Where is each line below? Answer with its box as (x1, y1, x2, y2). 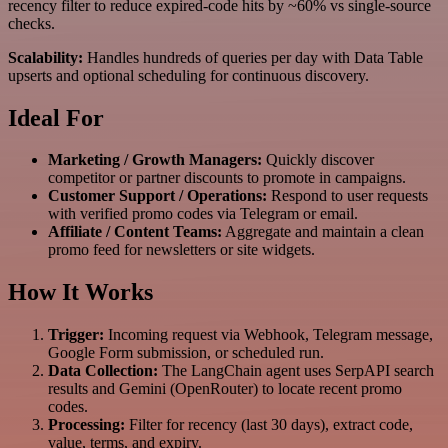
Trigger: (48, 326, 104, 344)
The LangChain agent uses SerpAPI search (158, 362, 434, 380)
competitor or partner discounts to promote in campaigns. (48, 169, 406, 187)
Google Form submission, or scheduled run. (48, 344, 324, 362)
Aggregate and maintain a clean (222, 223, 424, 241)
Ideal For (8, 104, 104, 131)
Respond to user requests (267, 187, 428, 205)
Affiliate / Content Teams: (48, 223, 222, 241)
